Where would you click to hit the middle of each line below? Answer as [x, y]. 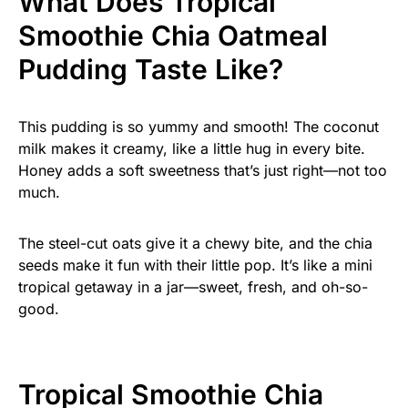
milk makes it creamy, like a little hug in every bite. [192, 149]
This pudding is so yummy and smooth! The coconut [199, 127]
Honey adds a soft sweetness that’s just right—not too [203, 171]
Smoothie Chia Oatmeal [173, 36]
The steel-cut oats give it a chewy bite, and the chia [195, 244]
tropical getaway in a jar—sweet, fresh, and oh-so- [193, 287]
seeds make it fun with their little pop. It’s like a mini [195, 265]
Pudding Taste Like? [151, 70]
